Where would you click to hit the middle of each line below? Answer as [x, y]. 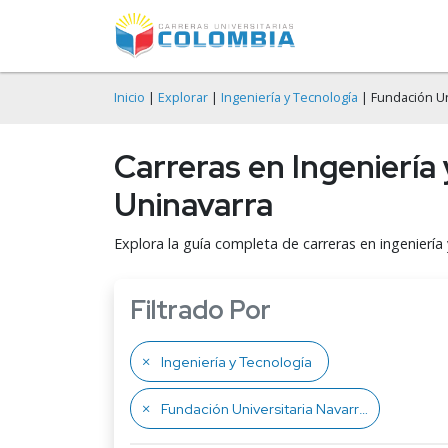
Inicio [129, 97]
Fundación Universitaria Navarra [260, 408]
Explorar [183, 97]
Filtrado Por [200, 310]
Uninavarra [193, 204]
